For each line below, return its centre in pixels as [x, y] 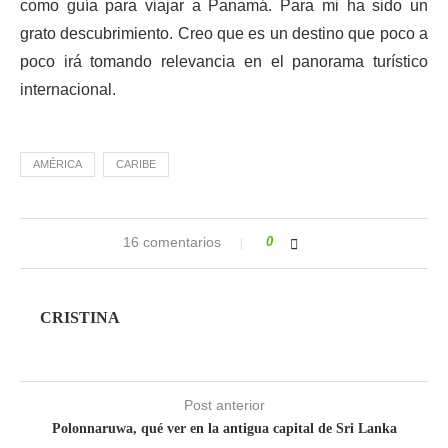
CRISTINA [80, 317]
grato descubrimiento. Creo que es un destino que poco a [224, 33]
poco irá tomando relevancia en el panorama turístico [224, 61]
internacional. [68, 89]
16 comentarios [172, 242]
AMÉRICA [57, 164]
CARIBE [136, 164]
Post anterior [224, 405]
